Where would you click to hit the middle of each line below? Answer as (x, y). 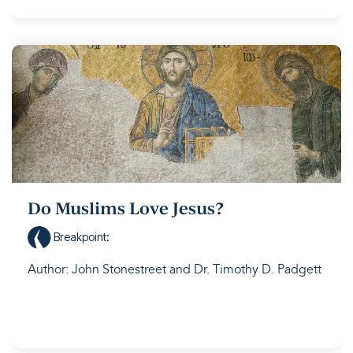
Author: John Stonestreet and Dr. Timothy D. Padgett (175, 269)
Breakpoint (79, 237)
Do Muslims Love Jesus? (126, 208)
